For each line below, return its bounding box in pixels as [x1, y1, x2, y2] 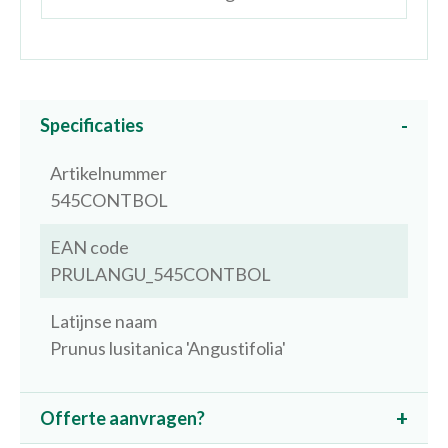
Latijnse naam [50, 310, 157, 332]
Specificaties [40, 114, 144, 136]
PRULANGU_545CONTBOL [50, 263, 271, 285]
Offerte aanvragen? [40, 407, 205, 429]
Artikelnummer [50, 162, 167, 184]
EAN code [50, 236, 129, 258]
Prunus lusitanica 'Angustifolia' [50, 337, 286, 359]
